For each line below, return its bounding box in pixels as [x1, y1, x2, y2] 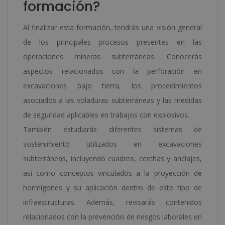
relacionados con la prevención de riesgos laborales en [23, 212, 202, 222]
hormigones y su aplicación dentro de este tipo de [23, 183, 202, 193]
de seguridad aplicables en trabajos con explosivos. [23, 110, 189, 120]
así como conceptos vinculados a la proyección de [23, 168, 202, 178]
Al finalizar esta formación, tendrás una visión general [23, 23, 202, 33]
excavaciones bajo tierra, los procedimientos [23, 81, 202, 91]
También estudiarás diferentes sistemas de [23, 125, 202, 135]
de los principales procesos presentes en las [23, 37, 202, 47]
